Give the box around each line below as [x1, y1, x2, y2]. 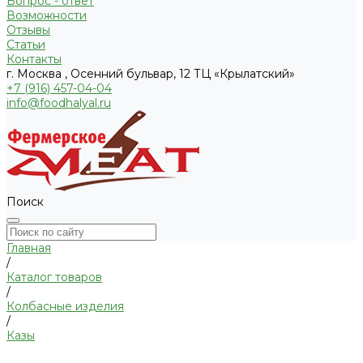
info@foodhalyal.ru [6, 96, 111, 111]
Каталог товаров [6, 270, 102, 285]
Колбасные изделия [6, 299, 124, 314]
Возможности [6, 8, 87, 23]
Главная [6, 241, 51, 256]
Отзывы [6, 23, 50, 38]
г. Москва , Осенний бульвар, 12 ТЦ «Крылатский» [6, 66, 295, 82]
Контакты [6, 52, 62, 67]
